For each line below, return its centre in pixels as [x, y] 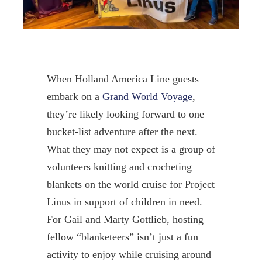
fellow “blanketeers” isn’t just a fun [122, 237]
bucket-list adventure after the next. [122, 131]
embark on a [74, 96]
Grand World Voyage [147, 96]
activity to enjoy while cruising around [129, 254]
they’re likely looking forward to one [125, 114]
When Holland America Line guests [123, 79]
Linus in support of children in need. [124, 201]
